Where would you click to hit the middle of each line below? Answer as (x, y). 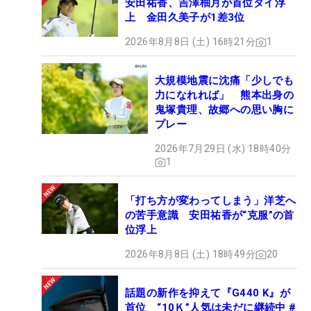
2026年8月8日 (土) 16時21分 (190, 42)
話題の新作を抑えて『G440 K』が (208, 293)
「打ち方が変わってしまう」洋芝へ (211, 201)
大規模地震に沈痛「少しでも (225, 81)
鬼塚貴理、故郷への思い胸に (225, 110)
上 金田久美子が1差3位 (185, 18)
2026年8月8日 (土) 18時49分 (190, 254)
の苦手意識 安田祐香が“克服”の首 (210, 216)
